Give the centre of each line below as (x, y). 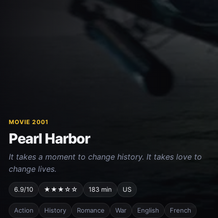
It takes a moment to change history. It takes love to (105, 157)
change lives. (32, 169)
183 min (100, 190)
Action (24, 210)
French (180, 210)
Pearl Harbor (49, 139)
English (148, 210)
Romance (91, 210)
